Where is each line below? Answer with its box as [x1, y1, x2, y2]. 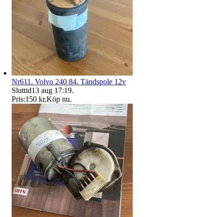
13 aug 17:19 [31, 86, 72, 94]
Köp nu [46, 94, 70, 103]
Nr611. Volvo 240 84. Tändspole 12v [12, 77, 126, 86]
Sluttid [12, 86, 31, 94]
